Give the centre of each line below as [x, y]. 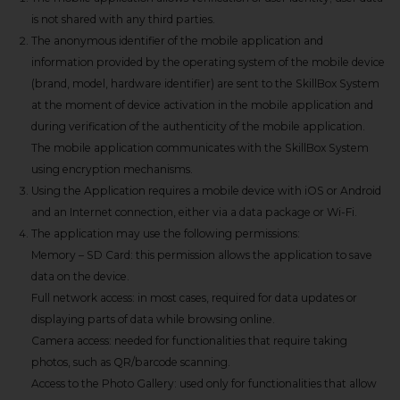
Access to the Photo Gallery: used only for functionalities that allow [204, 383]
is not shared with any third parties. [123, 19]
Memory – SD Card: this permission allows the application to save [202, 255]
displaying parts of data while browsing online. [153, 319]
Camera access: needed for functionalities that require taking [189, 341]
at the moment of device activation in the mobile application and [202, 105]
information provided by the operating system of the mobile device [208, 62]
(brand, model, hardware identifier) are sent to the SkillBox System [205, 83]
